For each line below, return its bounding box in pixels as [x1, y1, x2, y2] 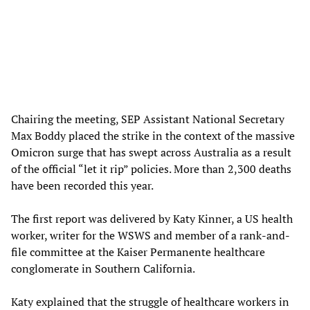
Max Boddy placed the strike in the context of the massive [11, 127, 295, 143]
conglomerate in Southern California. [11, 260, 195, 276]
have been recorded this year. [11, 177, 154, 193]
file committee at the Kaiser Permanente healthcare [11, 244, 265, 259]
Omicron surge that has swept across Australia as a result [11, 144, 291, 160]
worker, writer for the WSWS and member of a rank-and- [11, 227, 290, 243]
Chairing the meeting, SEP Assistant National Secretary [11, 111, 284, 127]
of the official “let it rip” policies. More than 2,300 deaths [11, 161, 291, 176]
